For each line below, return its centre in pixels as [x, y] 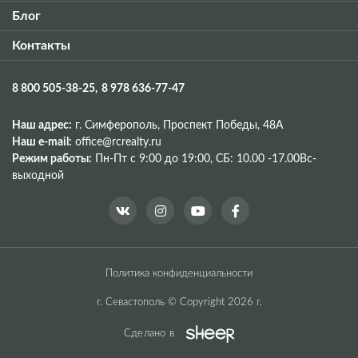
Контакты [41, 46]
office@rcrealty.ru [118, 143]
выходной [38, 176]
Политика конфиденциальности [179, 274]
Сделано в [149, 334]
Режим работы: [52, 159]
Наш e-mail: [42, 143]
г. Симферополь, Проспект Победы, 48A [179, 126]
